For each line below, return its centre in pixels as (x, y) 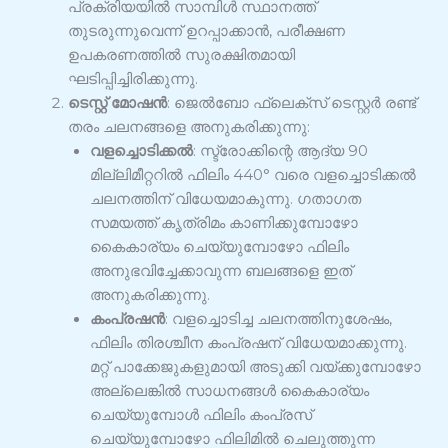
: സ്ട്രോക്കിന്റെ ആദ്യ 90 (280, 151)
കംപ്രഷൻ (127, 319)
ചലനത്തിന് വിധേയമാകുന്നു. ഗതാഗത (225, 199)
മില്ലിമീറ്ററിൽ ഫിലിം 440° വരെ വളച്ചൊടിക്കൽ (252, 175)
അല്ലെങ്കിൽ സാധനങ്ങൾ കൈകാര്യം (229, 391)
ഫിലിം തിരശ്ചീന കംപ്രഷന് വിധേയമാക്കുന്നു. (248, 343)
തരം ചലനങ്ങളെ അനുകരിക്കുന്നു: (188, 127)
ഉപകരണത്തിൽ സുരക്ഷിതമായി (181, 55)
